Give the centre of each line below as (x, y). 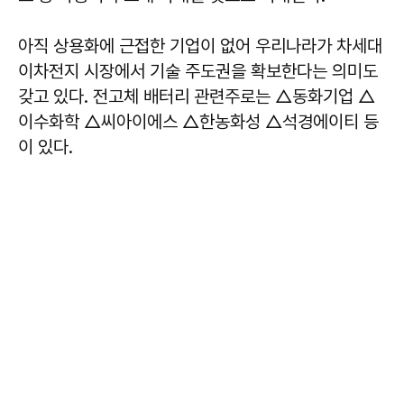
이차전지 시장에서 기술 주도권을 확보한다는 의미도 (198, 71)
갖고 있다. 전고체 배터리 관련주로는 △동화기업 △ (197, 96)
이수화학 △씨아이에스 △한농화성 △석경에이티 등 (198, 122)
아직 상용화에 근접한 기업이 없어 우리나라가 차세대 (200, 46)
